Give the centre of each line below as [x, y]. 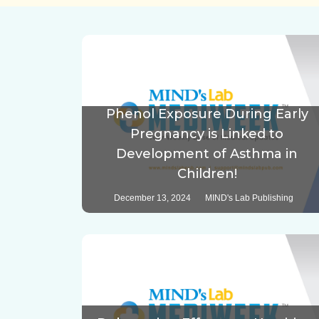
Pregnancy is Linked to [207, 134]
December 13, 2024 [152, 198]
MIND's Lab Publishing [249, 198]
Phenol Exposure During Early [207, 114]
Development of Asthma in [207, 154]
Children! [207, 174]
